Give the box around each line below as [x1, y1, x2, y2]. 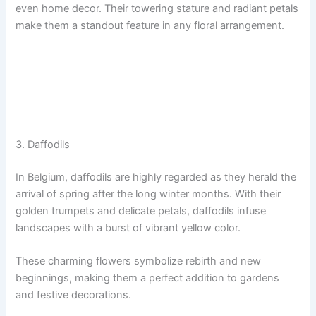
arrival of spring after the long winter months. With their [16, 188, 281, 200]
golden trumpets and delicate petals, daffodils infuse [16, 205, 267, 217]
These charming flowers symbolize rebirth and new [16, 255, 262, 268]
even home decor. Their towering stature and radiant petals [16, 1, 299, 15]
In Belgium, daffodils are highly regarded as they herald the [16, 171, 297, 183]
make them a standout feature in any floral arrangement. [16, 18, 285, 32]
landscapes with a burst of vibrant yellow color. [16, 221, 241, 234]
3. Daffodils [16, 138, 71, 152]
